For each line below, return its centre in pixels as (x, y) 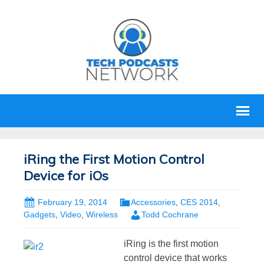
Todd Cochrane (170, 215)
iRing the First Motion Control (114, 159)
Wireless (102, 215)
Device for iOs (66, 176)
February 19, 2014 (72, 202)
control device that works (175, 258)
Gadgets (39, 215)
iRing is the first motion (171, 243)
